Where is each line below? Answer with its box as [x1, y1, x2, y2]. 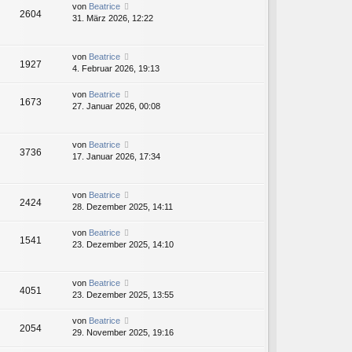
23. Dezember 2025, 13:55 [72, 290, 174, 300]
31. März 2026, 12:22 [72, 13, 153, 24]
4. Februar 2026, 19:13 [72, 64, 159, 74]
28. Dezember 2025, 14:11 [72, 202, 173, 212]
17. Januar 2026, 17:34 [72, 152, 160, 162]
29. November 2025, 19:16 [72, 328, 174, 338]
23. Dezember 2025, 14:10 [72, 240, 174, 250]
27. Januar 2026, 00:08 [72, 101, 160, 112]
